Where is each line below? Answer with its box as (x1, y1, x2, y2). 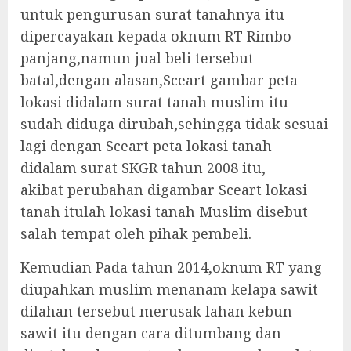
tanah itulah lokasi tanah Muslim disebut (20, 202, 308, 221)
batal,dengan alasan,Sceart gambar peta (20, 71, 298, 89)
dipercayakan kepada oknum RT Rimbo (20, 27, 291, 45)
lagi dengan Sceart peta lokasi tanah (20, 136, 272, 155)
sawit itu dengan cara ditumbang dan (20, 324, 281, 342)
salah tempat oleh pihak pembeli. (20, 224, 251, 243)
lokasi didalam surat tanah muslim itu (20, 92, 288, 111)
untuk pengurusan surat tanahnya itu (20, 5, 284, 24)
